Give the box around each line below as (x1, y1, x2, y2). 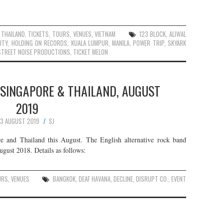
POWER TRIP (133, 38, 164, 48)
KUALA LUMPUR (71, 38, 109, 48)
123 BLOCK (139, 29, 166, 39)
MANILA (112, 38, 130, 48)
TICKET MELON (73, 47, 108, 57)
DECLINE (113, 174, 133, 184)
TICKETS (28, 29, 49, 39)
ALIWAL (169, 29, 187, 39)
